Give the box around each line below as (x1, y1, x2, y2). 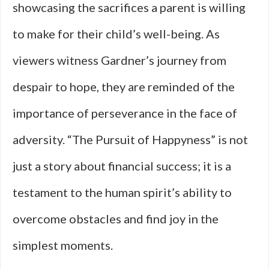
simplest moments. (13, 238, 113, 252)
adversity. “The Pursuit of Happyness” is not (13, 132, 248, 147)
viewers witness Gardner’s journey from (13, 53, 226, 67)
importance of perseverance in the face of (13, 106, 237, 120)
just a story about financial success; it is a (13, 159, 231, 173)
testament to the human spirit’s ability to (13, 185, 232, 199)
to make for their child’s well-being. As (13, 26, 220, 41)
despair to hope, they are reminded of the (13, 79, 235, 94)
